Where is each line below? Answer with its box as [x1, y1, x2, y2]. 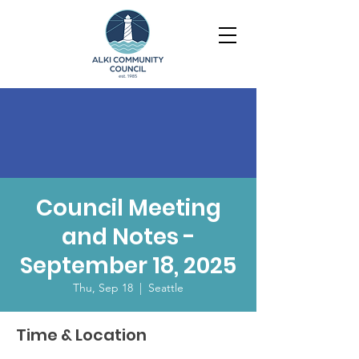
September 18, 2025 [20, 250, 236, 281]
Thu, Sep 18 [73, 280, 133, 295]
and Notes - [61, 221, 196, 252]
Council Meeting [35, 192, 221, 224]
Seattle [148, 280, 184, 295]
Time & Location [16, 324, 147, 346]
